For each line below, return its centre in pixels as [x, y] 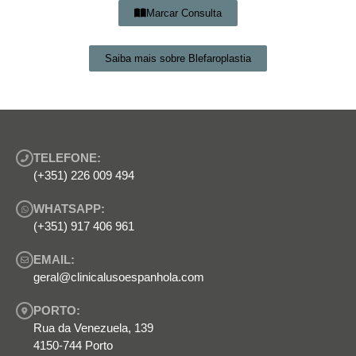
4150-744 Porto [73, 345]
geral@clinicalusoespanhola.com [119, 277]
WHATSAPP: [69, 208]
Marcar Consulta [184, 13]
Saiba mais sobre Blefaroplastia [178, 58]
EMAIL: [54, 259]
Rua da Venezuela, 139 [93, 327]
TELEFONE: [67, 157]
